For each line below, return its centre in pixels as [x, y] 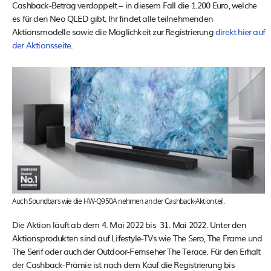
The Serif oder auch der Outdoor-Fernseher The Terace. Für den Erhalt [136, 251]
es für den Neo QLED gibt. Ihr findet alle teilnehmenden [113, 18]
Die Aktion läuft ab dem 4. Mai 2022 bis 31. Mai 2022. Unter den [129, 225]
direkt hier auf [240, 32]
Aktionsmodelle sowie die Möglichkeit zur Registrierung [114, 32]
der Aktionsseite [42, 45]
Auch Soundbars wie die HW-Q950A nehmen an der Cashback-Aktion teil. [119, 202]
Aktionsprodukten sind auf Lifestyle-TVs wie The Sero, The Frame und [137, 238]
